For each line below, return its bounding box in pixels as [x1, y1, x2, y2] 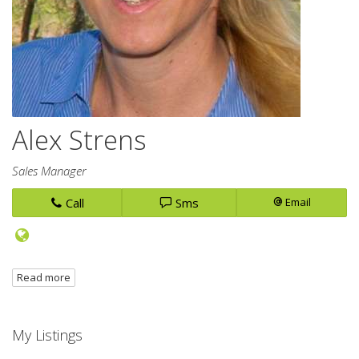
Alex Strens [12, 121, 147, 158]
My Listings [12, 325, 83, 345]
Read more [17, 269, 71, 284]
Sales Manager [12, 163, 87, 179]
